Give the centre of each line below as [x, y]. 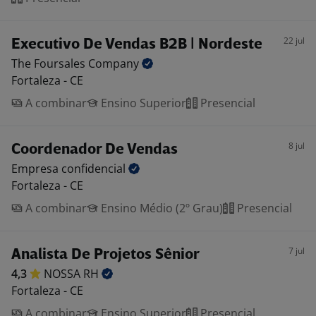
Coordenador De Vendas [95, 150]
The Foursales [50, 63]
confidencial [95, 169]
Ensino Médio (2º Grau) [160, 208]
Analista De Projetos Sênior [105, 255]
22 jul [294, 41]
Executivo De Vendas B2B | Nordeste [137, 45]
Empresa [36, 169]
